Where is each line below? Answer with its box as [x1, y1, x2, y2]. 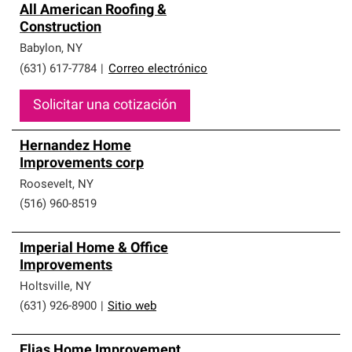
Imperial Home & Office [20, 241, 168, 256]
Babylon [20, 43, 61, 55]
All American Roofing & [20, 3, 167, 18]
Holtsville [20, 281, 70, 293]
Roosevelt [20, 179, 72, 191]
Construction [20, 20, 101, 35]
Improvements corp [20, 156, 144, 171]
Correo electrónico [108, 64, 207, 75]
